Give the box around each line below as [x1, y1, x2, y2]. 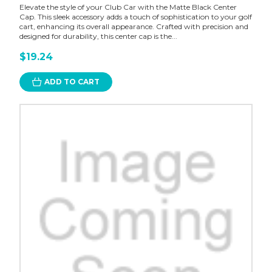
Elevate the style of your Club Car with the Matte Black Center [19, 2, 237, 12]
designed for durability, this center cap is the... [19, 32, 177, 41]
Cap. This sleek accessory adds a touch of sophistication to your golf [19, 12, 252, 22]
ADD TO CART [44, 77, 100, 87]
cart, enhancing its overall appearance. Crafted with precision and [19, 22, 248, 32]
